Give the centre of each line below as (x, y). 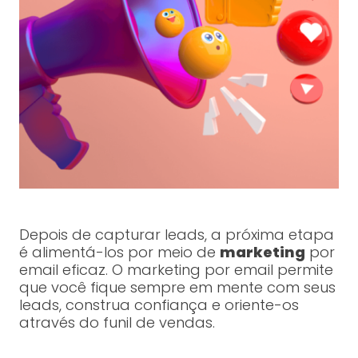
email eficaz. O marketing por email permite (176, 270)
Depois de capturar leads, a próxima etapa (176, 235)
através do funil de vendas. (117, 323)
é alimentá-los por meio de (119, 253)
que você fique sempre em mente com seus (177, 288)
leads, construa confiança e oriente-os (159, 305)
